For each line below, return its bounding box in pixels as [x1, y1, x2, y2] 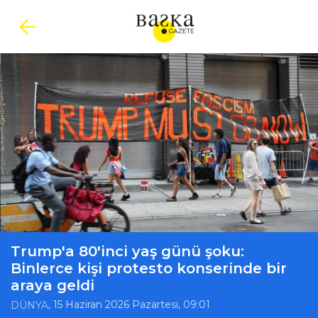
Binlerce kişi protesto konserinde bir [11, 260, 287, 277]
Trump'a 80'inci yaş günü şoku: [11, 243, 244, 260]
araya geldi [11, 277, 94, 294]
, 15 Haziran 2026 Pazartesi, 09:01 [48, 298, 210, 312]
